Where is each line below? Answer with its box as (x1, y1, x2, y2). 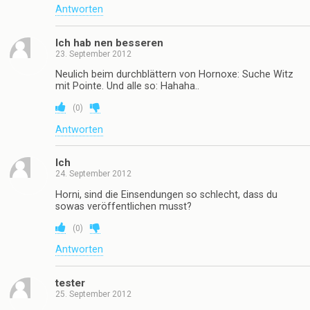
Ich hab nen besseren (55, 36, 163, 49)
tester (55, 276, 85, 289)
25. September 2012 (55, 289, 131, 299)
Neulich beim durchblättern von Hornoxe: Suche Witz (55, 68, 293, 80)
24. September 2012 (55, 169, 131, 179)
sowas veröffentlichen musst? (55, 200, 192, 212)
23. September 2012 (55, 48, 131, 59)
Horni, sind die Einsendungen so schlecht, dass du (55, 188, 277, 201)
